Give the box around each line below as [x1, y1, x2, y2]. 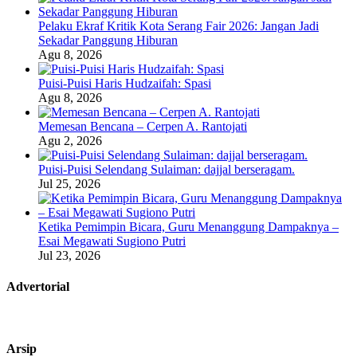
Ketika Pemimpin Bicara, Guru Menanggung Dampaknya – [38, 219, 339, 233]
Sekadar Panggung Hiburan [38, 33, 178, 47]
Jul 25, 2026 [38, 176, 100, 190]
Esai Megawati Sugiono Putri [38, 233, 186, 248]
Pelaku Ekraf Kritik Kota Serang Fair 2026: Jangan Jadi [38, 18, 319, 33]
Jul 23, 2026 [38, 248, 100, 262]
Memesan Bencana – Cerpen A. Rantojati [38, 119, 247, 133]
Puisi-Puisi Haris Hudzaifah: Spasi [38, 76, 211, 90]
